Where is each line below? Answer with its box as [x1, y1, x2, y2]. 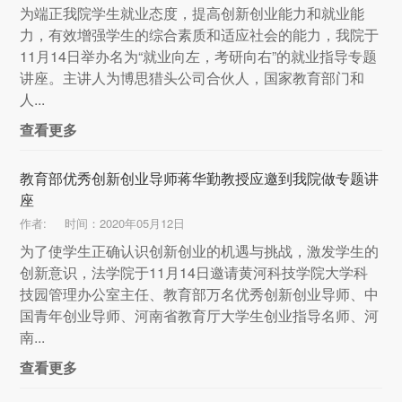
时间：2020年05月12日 [65, 214, 186, 232]
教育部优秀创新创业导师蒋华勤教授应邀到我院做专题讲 [20, 168, 380, 189]
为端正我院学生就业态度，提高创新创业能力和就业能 [20, 3, 365, 24]
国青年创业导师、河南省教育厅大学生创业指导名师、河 [20, 305, 380, 327]
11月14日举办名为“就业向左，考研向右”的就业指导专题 [20, 46, 378, 67]
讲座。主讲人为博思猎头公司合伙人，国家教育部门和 [20, 67, 365, 89]
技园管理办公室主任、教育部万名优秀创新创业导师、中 [20, 284, 380, 305]
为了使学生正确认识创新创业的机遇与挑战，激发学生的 [20, 240, 380, 262]
